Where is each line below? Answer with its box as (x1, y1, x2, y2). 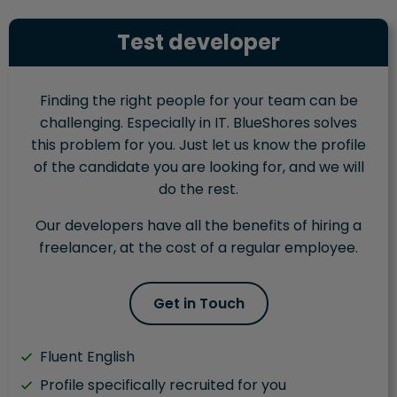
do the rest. (159, 179, 238, 200)
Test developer (117, 27, 280, 58)
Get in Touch (152, 293, 245, 315)
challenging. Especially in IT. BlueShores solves (40, 113, 357, 134)
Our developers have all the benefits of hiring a (35, 215, 362, 237)
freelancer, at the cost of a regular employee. (39, 237, 358, 259)
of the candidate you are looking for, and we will (33, 157, 364, 178)
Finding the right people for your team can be (39, 90, 358, 112)
